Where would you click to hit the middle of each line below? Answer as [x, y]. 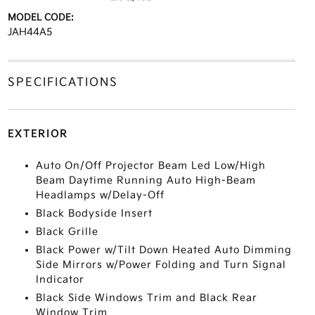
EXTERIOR [38, 134]
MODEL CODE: [40, 18]
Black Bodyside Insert [94, 213]
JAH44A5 [30, 32]
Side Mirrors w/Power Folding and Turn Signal [161, 265]
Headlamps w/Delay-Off [100, 195]
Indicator [60, 279]
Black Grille [67, 232]
